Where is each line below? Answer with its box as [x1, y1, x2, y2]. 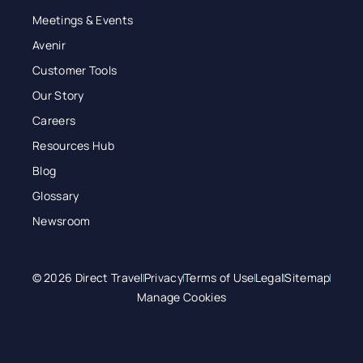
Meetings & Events [32, 12, 134, 28]
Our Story [32, 88, 84, 104]
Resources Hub [32, 138, 115, 154]
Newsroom [32, 213, 91, 229]
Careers [32, 113, 76, 129]
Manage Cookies [136, 289, 227, 305]
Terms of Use [183, 270, 254, 286]
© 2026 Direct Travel [32, 270, 143, 286]
